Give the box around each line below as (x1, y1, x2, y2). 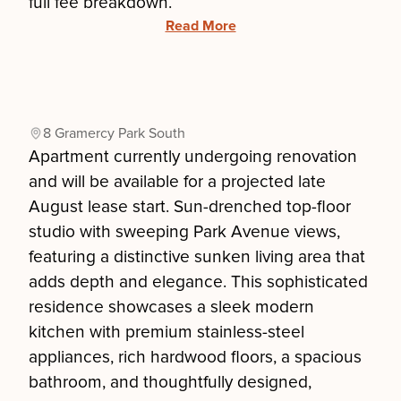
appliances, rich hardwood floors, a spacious (29, 346, 362, 368)
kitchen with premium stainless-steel (29, 321, 304, 343)
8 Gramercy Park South (43, 124, 185, 142)
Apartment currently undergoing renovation (29, 146, 357, 167)
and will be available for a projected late (29, 171, 326, 192)
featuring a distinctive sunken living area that (29, 246, 365, 268)
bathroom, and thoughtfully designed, (29, 371, 311, 393)
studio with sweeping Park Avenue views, (29, 221, 340, 243)
